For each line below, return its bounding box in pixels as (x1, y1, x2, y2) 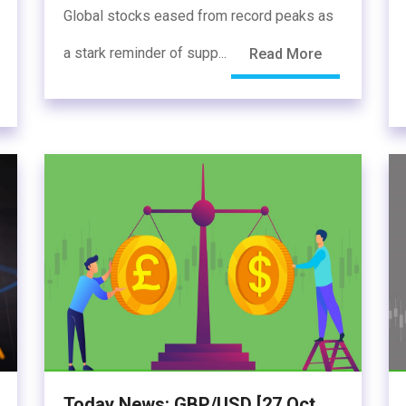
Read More (249, 45, 322, 63)
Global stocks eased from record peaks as (63, 7, 333, 24)
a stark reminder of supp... (63, 44, 230, 63)
